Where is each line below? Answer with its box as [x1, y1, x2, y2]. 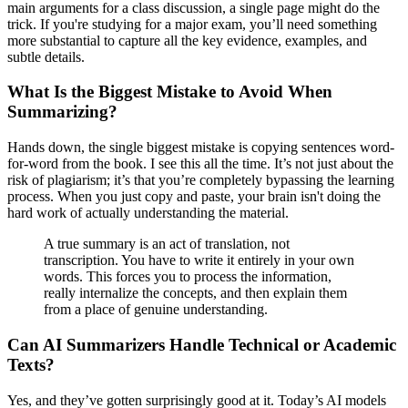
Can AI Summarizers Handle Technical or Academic [7, 334, 396, 354]
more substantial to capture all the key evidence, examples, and [7, 32, 367, 48]
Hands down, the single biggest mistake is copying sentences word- [7, 139, 394, 156]
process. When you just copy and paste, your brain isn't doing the [7, 189, 381, 205]
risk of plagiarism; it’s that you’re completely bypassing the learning [7, 172, 394, 189]
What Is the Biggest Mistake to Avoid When [7, 82, 332, 102]
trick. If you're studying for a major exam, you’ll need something [7, 15, 377, 32]
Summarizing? [7, 102, 117, 122]
